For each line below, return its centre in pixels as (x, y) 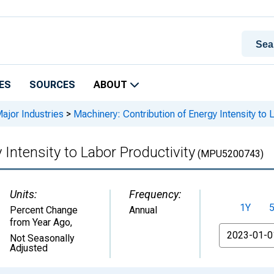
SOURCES (52, 85)
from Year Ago (40, 222)
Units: (23, 194)
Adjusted (29, 248)
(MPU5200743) (229, 154)
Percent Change (44, 210)
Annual (143, 210)
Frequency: (155, 194)
